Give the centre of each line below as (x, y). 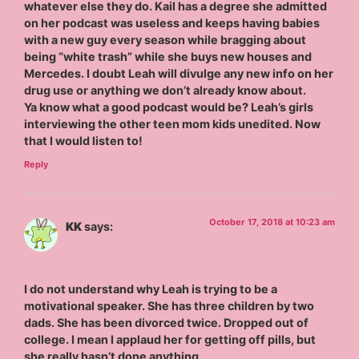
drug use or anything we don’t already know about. (165, 91)
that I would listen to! (84, 141)
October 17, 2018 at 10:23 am (272, 222)
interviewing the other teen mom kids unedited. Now (173, 124)
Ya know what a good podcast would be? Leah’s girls (169, 107)
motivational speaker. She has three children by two (169, 305)
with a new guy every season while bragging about (165, 40)
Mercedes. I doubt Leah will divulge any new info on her (179, 74)
